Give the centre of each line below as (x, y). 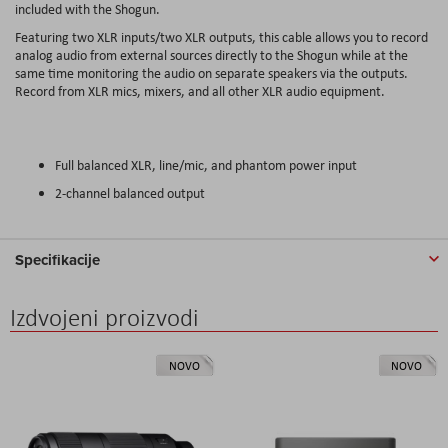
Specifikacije (57, 259)
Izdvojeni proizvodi (104, 317)
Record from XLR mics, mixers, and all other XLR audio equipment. (200, 90)
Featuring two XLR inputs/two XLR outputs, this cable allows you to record (221, 36)
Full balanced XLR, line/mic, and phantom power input (206, 164)
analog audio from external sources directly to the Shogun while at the (211, 54)
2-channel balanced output (130, 192)
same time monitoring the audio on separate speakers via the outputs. (211, 72)
